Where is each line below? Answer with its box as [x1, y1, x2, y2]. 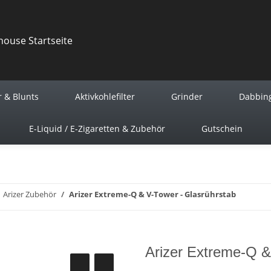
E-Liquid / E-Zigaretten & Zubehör [28, 123, 165, 134]
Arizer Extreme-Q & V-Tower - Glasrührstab [69, 189, 236, 200]
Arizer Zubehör [3, 189, 56, 200]
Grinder [171, 91, 203, 102]
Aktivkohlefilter [75, 91, 135, 102]
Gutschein [201, 123, 243, 134]
